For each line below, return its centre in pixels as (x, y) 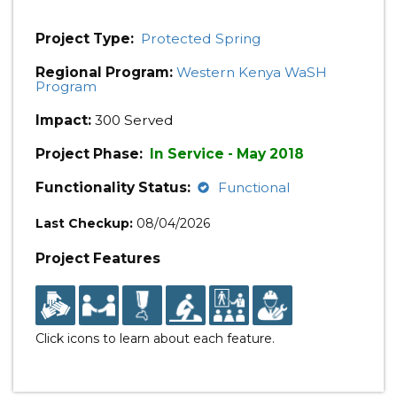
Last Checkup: (84, 223)
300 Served (132, 120)
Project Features (98, 258)
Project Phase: (91, 154)
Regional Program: (104, 72)
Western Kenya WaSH (252, 72)
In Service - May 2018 (227, 154)
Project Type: (85, 39)
